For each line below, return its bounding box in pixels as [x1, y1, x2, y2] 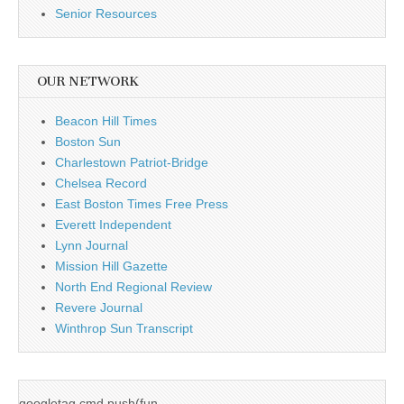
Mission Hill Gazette [55, 258, 168, 273]
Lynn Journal [55, 237, 128, 252]
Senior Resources [55, 5, 157, 21]
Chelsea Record [55, 175, 147, 190]
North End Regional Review [55, 279, 212, 294]
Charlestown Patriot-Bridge [55, 154, 208, 170]
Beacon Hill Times [55, 113, 157, 128]
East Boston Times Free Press [55, 196, 228, 211]
